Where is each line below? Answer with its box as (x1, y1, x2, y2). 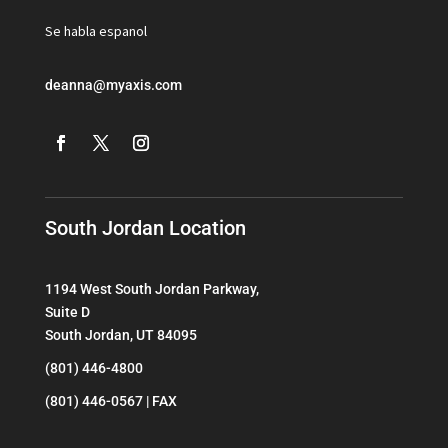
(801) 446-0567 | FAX (44, 392, 177, 409)
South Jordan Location (44, 215, 246, 240)
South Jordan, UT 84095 (44, 326, 197, 343)
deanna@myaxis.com (44, 76, 182, 93)
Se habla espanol (44, 21, 147, 40)
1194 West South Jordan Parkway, (44, 280, 259, 297)
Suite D (44, 303, 90, 320)
